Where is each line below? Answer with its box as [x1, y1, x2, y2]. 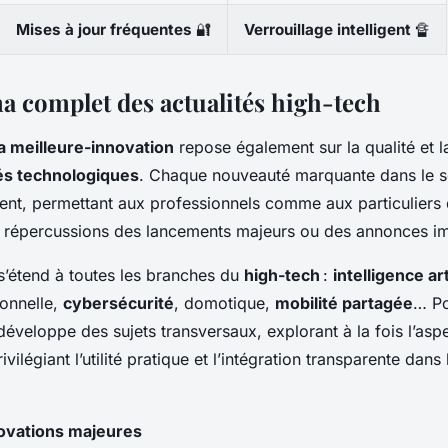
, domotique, [174, 292, 275, 313]
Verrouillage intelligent [244, 19, 411, 39]
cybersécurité [63, 292, 174, 313]
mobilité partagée [275, 292, 413, 313]
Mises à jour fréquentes [16, 19, 192, 39]
